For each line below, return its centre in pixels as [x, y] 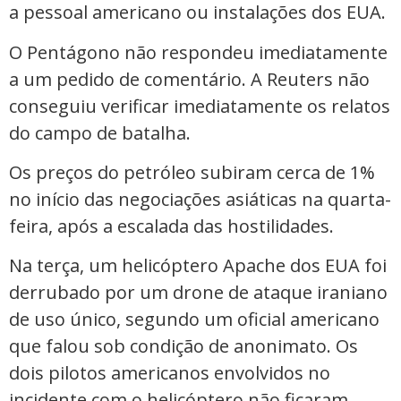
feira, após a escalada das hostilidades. [171, 226]
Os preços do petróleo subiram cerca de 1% [192, 173]
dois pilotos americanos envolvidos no [170, 373]
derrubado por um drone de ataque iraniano [198, 293]
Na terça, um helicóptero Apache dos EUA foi [198, 266]
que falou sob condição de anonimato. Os [183, 346]
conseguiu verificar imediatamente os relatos [200, 106]
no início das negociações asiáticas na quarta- [200, 200]
